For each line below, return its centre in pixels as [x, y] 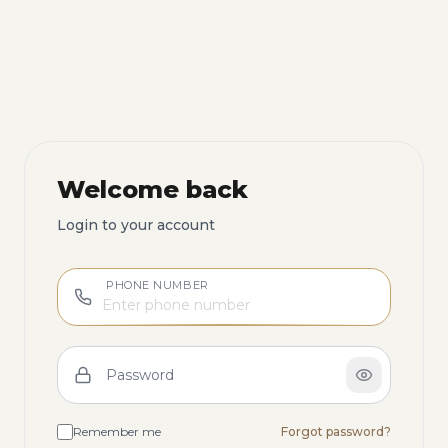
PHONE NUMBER [157, 285]
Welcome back [152, 189]
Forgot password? [336, 431]
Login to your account [136, 225]
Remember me [117, 431]
